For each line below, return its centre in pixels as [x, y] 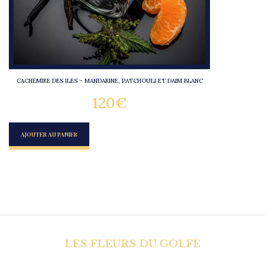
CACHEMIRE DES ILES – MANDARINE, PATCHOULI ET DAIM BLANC [109, 81]
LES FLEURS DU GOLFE [132, 244]
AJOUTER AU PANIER [49, 134]
